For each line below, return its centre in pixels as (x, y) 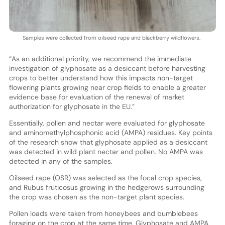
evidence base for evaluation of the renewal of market (96, 97)
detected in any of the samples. (61, 161)
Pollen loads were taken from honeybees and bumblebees (103, 214)
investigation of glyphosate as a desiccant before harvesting (107, 69)
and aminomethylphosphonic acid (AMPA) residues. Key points (110, 133)
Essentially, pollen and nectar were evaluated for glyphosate (107, 123)
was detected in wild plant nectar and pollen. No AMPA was (106, 152)
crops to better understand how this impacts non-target (101, 78)
